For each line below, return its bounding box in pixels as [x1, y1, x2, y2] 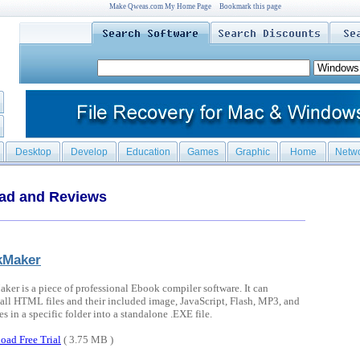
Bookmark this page [219, 2, 281, 10]
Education [125, 146, 170, 157]
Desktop [14, 146, 51, 157]
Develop [71, 146, 108, 157]
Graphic [235, 146, 270, 157]
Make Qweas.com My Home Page [108, 2, 211, 10]
